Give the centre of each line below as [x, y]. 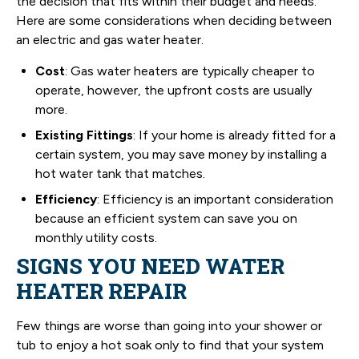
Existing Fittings [84, 135]
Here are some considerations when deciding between [174, 21]
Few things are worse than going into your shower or [169, 325]
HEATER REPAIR [101, 290]
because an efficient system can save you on [166, 218]
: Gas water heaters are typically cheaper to [190, 71]
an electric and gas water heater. [110, 40]
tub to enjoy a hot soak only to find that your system [170, 345]
